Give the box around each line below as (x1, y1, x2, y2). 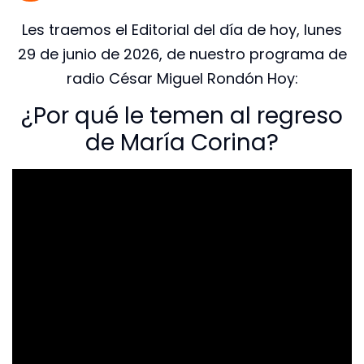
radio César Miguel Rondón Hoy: (66, 67, 298, 89)
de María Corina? (85, 127, 279, 159)
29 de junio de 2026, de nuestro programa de (17, 43, 347, 64)
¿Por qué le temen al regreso (21, 100, 343, 132)
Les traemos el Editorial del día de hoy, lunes (22, 19, 342, 40)
